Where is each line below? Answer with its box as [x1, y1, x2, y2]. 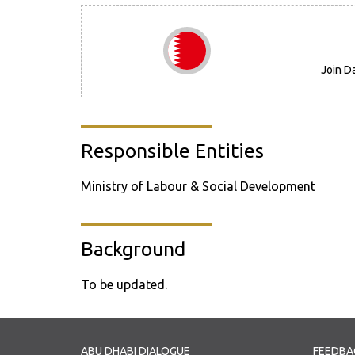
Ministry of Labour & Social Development [81, 179, 315, 193]
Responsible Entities [81, 139, 264, 162]
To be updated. [81, 277, 167, 292]
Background [81, 238, 185, 260]
